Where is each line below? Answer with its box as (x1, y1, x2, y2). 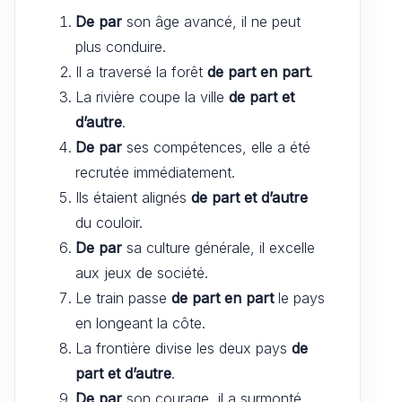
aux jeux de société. (75, 263, 208, 282)
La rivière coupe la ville (75, 87, 229, 106)
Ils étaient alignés (75, 188, 191, 206)
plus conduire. (75, 37, 166, 56)
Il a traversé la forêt (75, 62, 207, 81)
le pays (274, 288, 325, 307)
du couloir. (75, 213, 143, 232)
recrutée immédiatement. (75, 162, 235, 181)
